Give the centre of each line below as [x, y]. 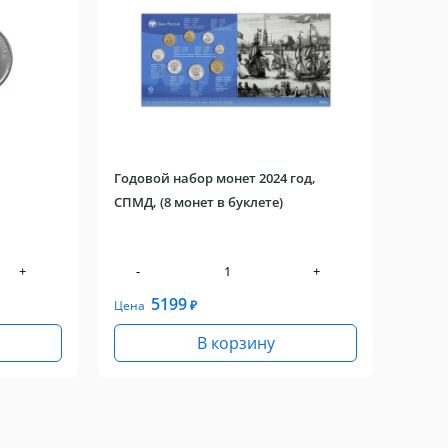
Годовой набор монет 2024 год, [215, 178]
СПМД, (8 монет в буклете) [199, 202]
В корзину [235, 343]
